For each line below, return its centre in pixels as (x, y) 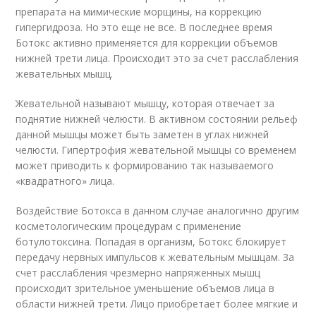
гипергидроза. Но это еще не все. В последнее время (144, 27)
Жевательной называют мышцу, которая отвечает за (145, 103)
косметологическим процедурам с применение (129, 226)
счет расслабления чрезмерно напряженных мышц (138, 272)
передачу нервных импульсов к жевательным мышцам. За (155, 257)
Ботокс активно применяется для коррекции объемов (147, 42)
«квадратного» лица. (65, 181)
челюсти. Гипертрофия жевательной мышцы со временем (156, 150)
